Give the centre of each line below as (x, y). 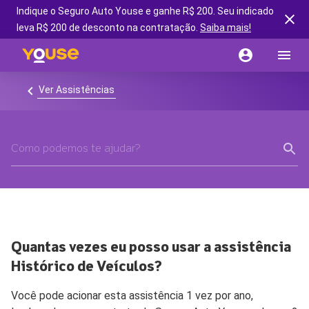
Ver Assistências (77, 89)
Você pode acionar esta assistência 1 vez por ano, (132, 296)
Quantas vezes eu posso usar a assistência (151, 248)
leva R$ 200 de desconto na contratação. (108, 28)
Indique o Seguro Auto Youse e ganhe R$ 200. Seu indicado (145, 11)
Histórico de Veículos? (87, 267)
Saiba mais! (226, 28)
